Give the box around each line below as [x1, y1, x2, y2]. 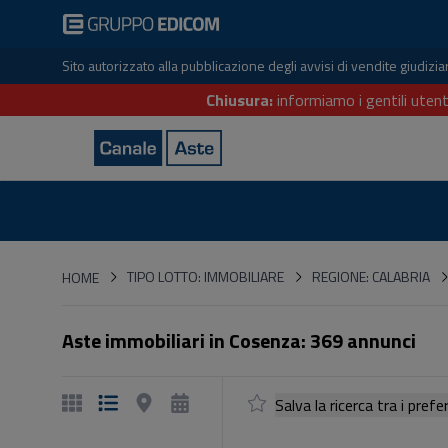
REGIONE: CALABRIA [312, 266, 430, 287]
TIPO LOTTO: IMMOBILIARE [127, 266, 284, 287]
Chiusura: [206, 88, 273, 112]
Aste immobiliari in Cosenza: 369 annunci [62, 325, 416, 356]
